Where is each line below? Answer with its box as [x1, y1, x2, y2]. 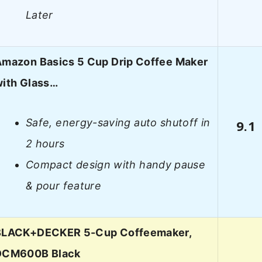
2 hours [26, 137, 65, 150]
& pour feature [26, 180, 102, 192]
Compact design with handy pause [26, 158, 206, 171]
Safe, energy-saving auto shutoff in [26, 116, 211, 129]
